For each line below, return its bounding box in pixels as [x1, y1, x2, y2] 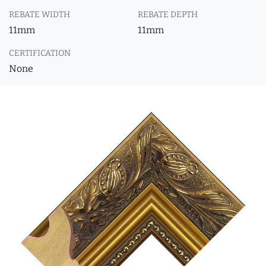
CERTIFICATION [9, 48, 71, 58]
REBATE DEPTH [138, 9, 198, 20]
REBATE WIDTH [9, 9, 70, 20]
